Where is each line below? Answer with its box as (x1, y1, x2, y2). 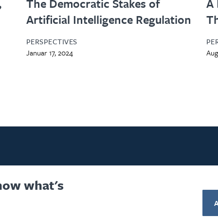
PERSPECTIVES (26, 36, 77, 47)
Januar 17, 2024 (26, 47, 73, 58)
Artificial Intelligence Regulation (26, 11, 191, 28)
